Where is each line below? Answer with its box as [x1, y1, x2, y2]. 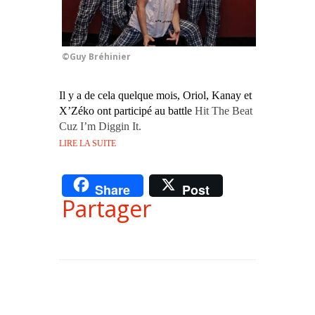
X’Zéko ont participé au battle [59, 104, 195, 117]
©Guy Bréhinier [62, 50, 131, 63]
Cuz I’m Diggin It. [59, 120, 141, 132]
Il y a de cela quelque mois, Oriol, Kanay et [59, 89, 252, 101]
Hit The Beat [195, 104, 252, 117]
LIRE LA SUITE [59, 138, 116, 148]
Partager [62, 193, 151, 224]
